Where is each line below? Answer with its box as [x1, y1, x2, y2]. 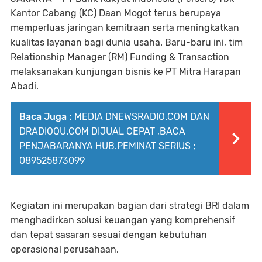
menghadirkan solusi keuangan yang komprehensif [11, 214, 235, 226]
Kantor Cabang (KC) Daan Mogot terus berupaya [11, 7, 221, 19]
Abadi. [11, 80, 39, 92]
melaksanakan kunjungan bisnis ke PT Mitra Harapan [11, 65, 241, 77]
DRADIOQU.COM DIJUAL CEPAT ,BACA [19, 125, 185, 137]
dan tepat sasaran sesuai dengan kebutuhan [11, 229, 207, 240]
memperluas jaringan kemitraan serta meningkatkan [11, 22, 239, 33]
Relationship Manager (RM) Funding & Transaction [11, 51, 229, 63]
